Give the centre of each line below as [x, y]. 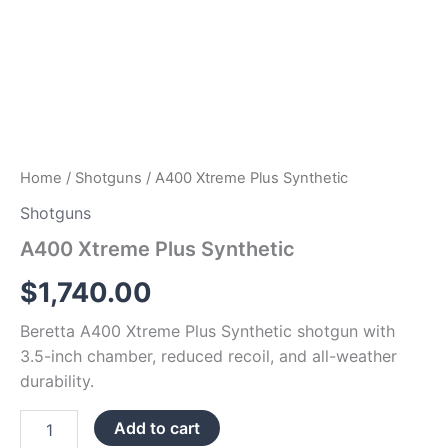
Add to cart [157, 428]
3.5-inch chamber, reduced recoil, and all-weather [208, 356]
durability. [57, 381]
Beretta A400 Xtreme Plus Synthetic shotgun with [207, 331]
